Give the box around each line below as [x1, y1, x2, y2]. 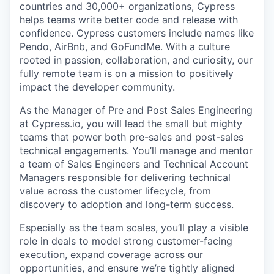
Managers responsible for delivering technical [20, 171, 231, 183]
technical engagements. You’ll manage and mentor [20, 144, 253, 157]
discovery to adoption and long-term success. [20, 198, 234, 210]
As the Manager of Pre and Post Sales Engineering [20, 104, 253, 116]
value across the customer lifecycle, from [20, 185, 211, 197]
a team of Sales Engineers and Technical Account [20, 158, 248, 170]
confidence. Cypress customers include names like [20, 27, 254, 39]
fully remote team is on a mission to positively [20, 67, 234, 80]
